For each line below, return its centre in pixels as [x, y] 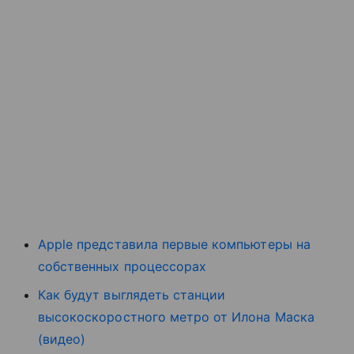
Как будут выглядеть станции [132, 294]
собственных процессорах [122, 266]
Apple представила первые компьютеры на [174, 244]
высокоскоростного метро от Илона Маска [176, 316]
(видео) [62, 339]
